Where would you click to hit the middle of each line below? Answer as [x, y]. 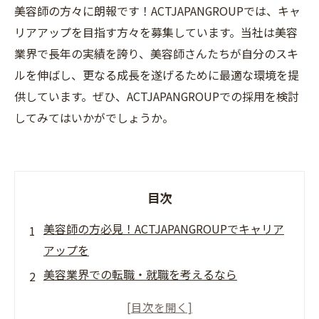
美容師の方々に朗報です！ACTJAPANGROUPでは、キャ [157, 11]
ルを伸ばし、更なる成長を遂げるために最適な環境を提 [157, 75]
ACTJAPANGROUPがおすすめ [118, 296]
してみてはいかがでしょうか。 [94, 117]
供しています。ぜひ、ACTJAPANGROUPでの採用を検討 [157, 96]
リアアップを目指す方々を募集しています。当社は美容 [156, 32]
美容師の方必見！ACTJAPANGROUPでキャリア [164, 229]
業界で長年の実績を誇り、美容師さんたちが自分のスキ [156, 53]
